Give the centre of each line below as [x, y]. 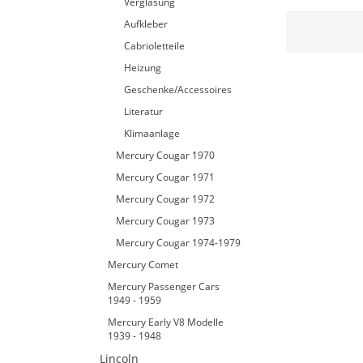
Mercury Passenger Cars [164, 286]
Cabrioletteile [154, 46]
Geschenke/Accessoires [178, 90]
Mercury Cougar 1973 [165, 221]
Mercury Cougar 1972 [165, 199]
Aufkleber [146, 24]
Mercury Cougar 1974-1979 [178, 243]
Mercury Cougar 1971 [165, 177]
